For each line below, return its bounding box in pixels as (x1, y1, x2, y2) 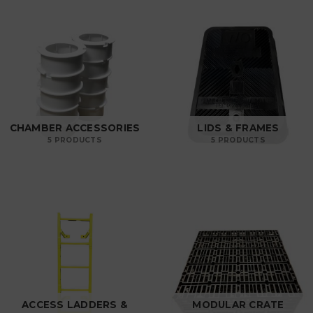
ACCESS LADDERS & (22, 298, 128, 310)
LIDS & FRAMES (197, 122, 279, 133)
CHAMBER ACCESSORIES (9, 122, 140, 133)
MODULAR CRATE (192, 298, 284, 310)
